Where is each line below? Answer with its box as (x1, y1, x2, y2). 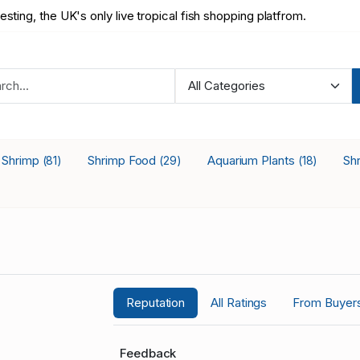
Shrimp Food (88, 153, 160, 169)
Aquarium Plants (207, 153, 298, 169)
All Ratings (211, 294, 268, 310)
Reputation (126, 294, 186, 310)
